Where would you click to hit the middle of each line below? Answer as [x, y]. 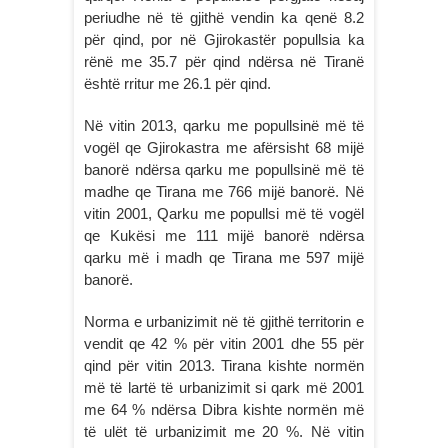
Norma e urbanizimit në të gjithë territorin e [224, 321]
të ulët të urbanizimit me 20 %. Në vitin [224, 431]
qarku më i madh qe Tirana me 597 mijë [224, 257]
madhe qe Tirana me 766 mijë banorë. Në [224, 191]
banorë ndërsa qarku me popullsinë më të [224, 169]
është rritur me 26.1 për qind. [177, 83]
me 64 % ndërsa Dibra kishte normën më [224, 409]
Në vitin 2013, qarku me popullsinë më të [224, 125]
